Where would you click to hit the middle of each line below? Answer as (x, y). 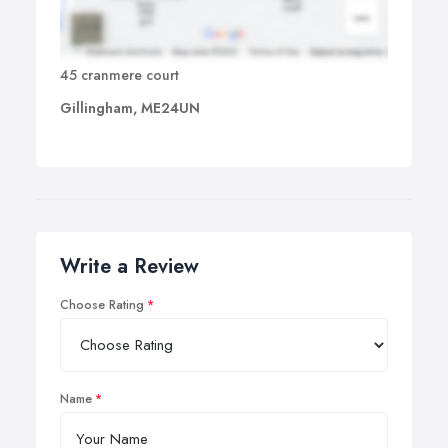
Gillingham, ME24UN (130, 108)
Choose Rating (102, 305)
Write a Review (129, 267)
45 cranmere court (119, 75)
